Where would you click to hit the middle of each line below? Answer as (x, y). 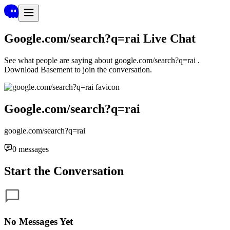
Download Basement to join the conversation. (78, 69)
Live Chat (169, 38)
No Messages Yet (39, 222)
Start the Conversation (64, 171)
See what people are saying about (58, 60)
